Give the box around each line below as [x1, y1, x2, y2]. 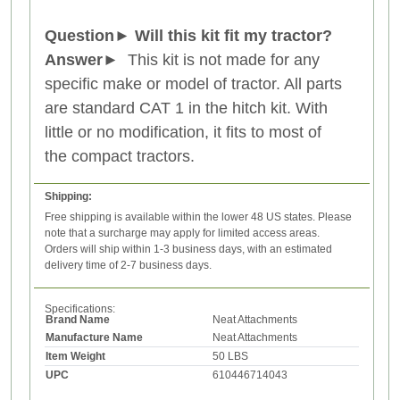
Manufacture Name [46, 330, 143, 344]
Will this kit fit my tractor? [135, 26, 332, 45]
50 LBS [212, 349, 248, 362]
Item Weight [46, 349, 105, 362]
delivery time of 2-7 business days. [45, 258, 212, 271]
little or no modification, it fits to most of [45, 122, 321, 141]
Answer [45, 50, 103, 69]
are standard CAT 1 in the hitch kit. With [45, 98, 328, 117]
